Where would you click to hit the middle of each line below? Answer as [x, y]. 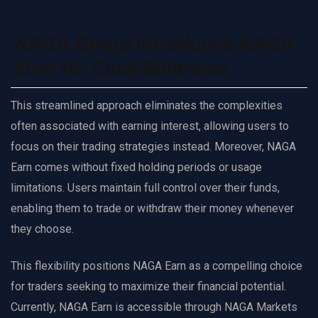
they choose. [42, 229]
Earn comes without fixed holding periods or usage [136, 167]
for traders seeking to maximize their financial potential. [148, 286]
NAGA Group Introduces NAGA [154, 43]
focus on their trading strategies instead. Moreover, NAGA [153, 146]
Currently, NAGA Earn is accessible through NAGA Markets [154, 307]
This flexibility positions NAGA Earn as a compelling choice [157, 265]
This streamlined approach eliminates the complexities [147, 105]
